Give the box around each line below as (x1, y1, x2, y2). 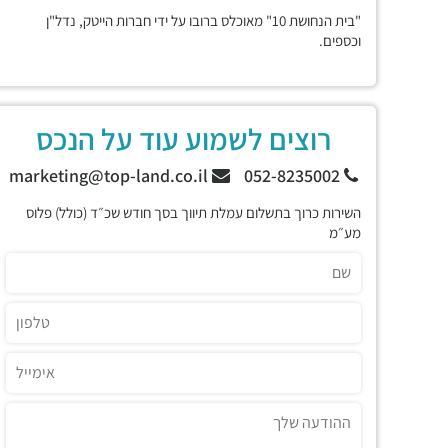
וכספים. (319, 31, 361, 50)
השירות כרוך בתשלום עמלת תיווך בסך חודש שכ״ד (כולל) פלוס (26, 203, 361, 222)
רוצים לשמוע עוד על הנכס (36, 119, 331, 159)
